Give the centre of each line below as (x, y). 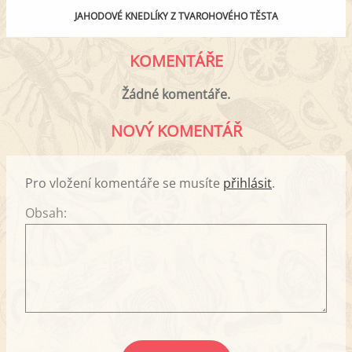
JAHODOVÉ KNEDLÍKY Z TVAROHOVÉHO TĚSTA (176, 16)
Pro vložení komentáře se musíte (124, 183)
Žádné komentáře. (176, 94)
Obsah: (46, 213)
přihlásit (247, 183)
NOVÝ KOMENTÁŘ (176, 131)
